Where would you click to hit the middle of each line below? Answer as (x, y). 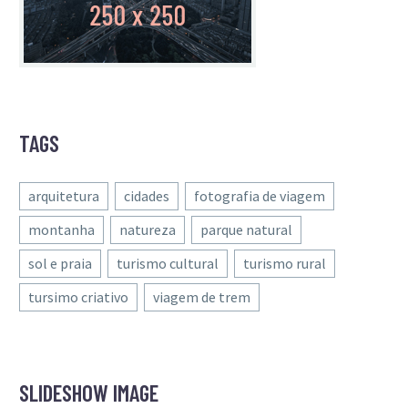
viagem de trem (202, 296)
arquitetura (64, 195)
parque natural (246, 229)
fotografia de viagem (260, 195)
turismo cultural (168, 263)
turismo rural (285, 263)
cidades (147, 195)
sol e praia (60, 263)
